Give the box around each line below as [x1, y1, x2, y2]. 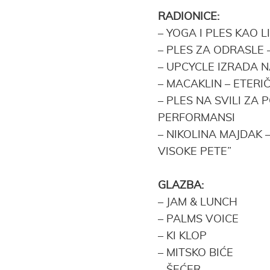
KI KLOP [163, 231, 210, 242]
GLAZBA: [158, 180, 204, 191]
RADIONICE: [158, 11, 219, 22]
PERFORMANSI [158, 113, 235, 124]
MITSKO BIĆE [163, 248, 236, 259]
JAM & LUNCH [163, 197, 240, 208]
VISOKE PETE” [158, 146, 234, 157]
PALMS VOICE [163, 214, 242, 225]
